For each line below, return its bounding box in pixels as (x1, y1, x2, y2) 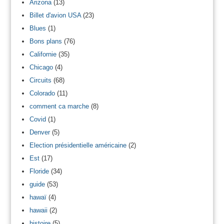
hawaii (29, 206, 47, 214)
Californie (29, 50, 56, 58)
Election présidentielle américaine (29, 141, 126, 149)
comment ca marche (29, 102, 89, 110)
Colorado (29, 89, 55, 97)
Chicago (29, 63, 53, 71)
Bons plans (29, 37, 62, 45)
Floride (29, 167, 49, 175)
